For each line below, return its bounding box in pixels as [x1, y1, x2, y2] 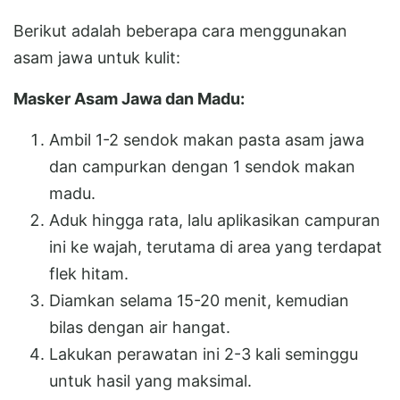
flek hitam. [49, 263, 129, 283]
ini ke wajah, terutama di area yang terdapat [49, 237, 382, 256]
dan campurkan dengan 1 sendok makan [49, 156, 355, 176]
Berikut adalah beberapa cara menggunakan [13, 21, 347, 40]
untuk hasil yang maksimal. [49, 371, 252, 390]
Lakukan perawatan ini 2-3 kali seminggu [49, 344, 358, 363]
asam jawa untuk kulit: [13, 47, 180, 67]
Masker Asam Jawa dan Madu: [13, 88, 245, 108]
